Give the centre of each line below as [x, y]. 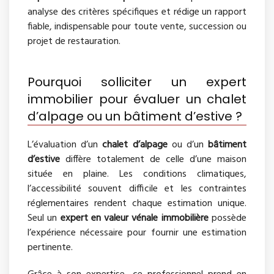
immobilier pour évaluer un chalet [137, 99]
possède [228, 218]
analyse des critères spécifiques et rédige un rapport [137, 12]
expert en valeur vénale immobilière [134, 218]
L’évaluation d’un [65, 145]
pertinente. [50, 247]
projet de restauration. [74, 41]
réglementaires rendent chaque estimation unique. [137, 203]
